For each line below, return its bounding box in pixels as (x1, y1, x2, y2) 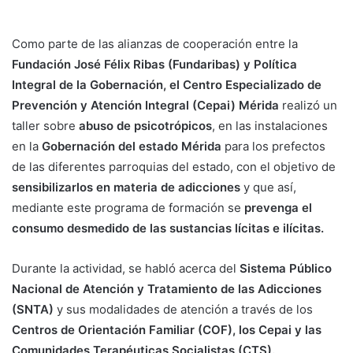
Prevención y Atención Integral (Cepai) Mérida (12, 98, 279, 113)
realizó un (279, 98, 337, 113)
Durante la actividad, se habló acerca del (12, 261, 240, 277)
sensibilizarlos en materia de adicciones (12, 180, 243, 195)
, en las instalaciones (212, 118, 328, 134)
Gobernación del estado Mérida (42, 139, 221, 154)
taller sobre (12, 118, 79, 134)
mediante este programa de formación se (12, 200, 244, 216)
